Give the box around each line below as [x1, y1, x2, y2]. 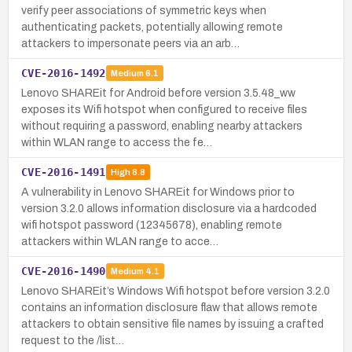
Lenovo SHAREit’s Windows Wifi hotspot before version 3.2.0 [21, 284, 330, 297]
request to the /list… [21, 334, 124, 346]
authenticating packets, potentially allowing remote [21, 20, 283, 33]
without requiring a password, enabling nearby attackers [21, 119, 302, 132]
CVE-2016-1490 [21, 264, 106, 277]
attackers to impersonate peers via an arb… [21, 37, 240, 49]
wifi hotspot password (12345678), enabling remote [21, 218, 282, 231]
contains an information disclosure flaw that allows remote [21, 301, 317, 313]
